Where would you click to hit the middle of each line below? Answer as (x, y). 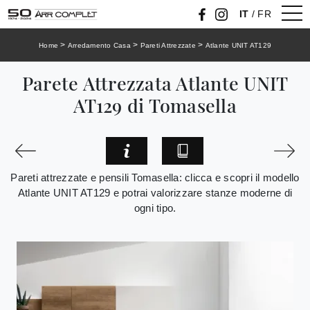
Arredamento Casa (99, 45)
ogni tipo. (155, 208)
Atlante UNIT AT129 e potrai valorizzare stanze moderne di (155, 192)
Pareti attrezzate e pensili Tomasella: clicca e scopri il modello (155, 177)
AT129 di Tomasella (155, 104)
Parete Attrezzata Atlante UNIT (155, 82)
